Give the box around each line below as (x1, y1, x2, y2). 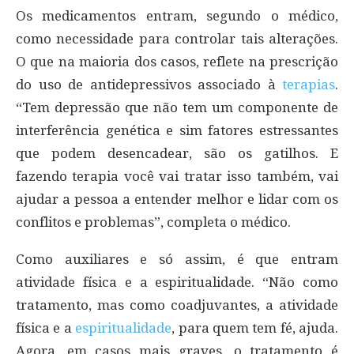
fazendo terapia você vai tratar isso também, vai (16, 168, 338, 184)
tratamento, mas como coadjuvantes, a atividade (16, 296, 338, 313)
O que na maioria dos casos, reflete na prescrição (16, 53, 338, 70)
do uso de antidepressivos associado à (16, 76, 282, 92)
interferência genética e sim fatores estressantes (16, 122, 338, 138)
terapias (282, 76, 335, 92)
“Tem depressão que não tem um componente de (16, 99, 338, 115)
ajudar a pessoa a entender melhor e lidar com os (16, 190, 338, 207)
